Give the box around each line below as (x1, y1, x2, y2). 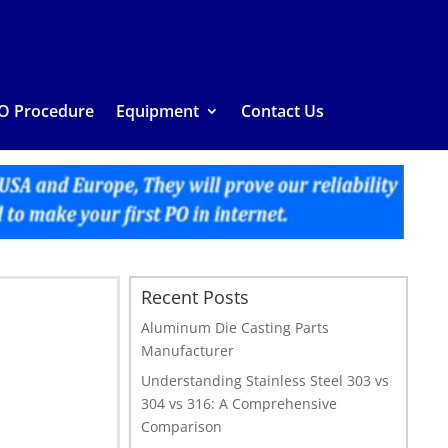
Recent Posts (141, 285, 250, 310)
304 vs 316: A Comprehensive (141, 394, 338, 414)
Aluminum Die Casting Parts (141, 318, 330, 338)
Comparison (141, 417, 223, 437)
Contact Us (241, 100, 324, 122)
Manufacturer (141, 341, 235, 361)
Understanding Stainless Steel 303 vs (141, 371, 390, 391)
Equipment (116, 100, 199, 122)
